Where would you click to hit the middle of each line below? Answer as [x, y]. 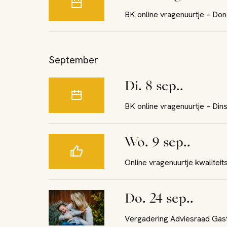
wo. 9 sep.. [164, 143]
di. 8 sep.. [159, 87]
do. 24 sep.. [164, 200]
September [73, 60]
